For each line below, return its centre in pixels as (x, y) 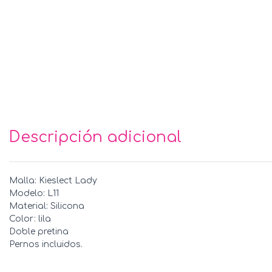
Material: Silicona (47, 206)
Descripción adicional (95, 137)
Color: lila (30, 219)
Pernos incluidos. (46, 244)
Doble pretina (39, 231)
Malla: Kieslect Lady (53, 180)
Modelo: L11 (34, 193)
